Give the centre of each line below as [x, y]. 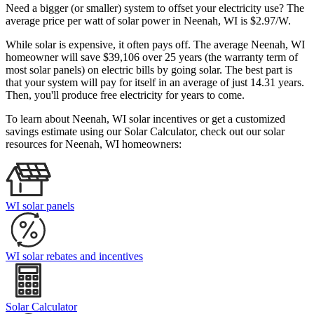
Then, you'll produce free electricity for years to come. [125, 95]
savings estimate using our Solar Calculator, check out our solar [145, 132]
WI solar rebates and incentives [74, 257]
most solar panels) [45, 70]
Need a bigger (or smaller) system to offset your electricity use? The [155, 8]
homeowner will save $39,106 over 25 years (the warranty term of [152, 57]
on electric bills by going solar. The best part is [190, 70]
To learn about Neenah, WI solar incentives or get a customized [145, 119]
